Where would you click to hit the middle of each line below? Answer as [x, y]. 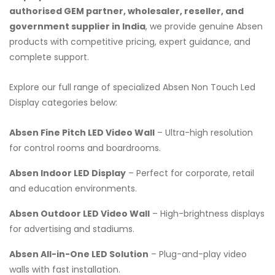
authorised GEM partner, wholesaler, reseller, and [126, 11]
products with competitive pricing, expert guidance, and [130, 41]
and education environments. [73, 188]
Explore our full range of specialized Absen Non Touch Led [132, 87]
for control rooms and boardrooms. [85, 148]
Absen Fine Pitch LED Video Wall [82, 132]
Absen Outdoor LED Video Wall [79, 213]
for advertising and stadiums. [72, 229]
